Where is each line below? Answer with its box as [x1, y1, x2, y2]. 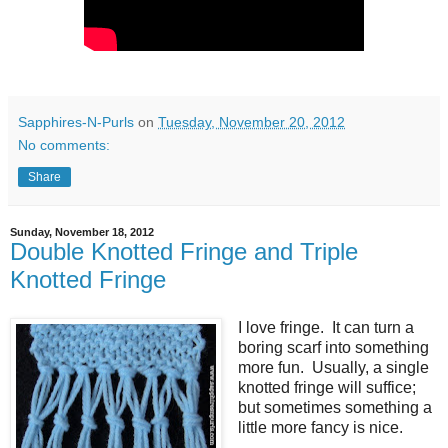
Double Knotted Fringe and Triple [10, 238, 358, 266]
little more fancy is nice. [237, 419, 403, 437]
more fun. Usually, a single [237, 359, 429, 377]
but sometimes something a [237, 399, 432, 417]
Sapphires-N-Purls [18, 114, 134, 131]
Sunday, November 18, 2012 [10, 226, 154, 239]
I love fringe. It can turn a [237, 319, 414, 337]
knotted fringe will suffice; [237, 379, 416, 397]
